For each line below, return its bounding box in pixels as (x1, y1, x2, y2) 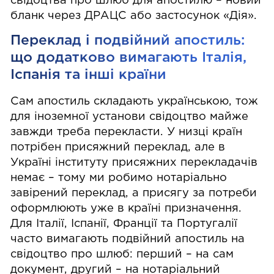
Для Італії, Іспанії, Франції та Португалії (10, 219, 238, 229)
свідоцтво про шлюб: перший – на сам (10, 250, 234, 260)
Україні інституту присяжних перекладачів (10, 158, 258, 168)
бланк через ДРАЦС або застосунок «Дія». (10, 11, 257, 21)
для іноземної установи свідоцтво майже (10, 112, 249, 122)
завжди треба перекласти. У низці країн (10, 127, 243, 138)
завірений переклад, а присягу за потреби (10, 188, 257, 199)
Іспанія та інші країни (10, 68, 167, 81)
